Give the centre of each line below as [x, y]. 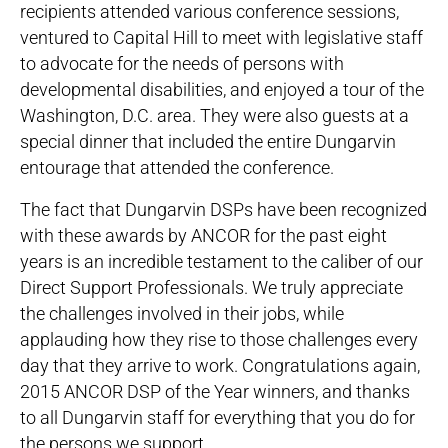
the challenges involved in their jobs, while [182, 313]
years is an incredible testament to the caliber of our [221, 261]
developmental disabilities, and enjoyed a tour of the [222, 89]
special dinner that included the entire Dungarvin [208, 141]
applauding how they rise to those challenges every [219, 339]
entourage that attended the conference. [177, 167]
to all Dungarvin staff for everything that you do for [217, 417]
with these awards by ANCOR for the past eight [203, 235]
